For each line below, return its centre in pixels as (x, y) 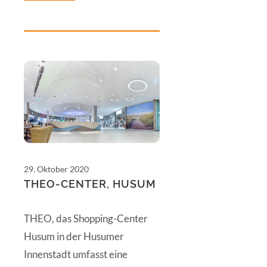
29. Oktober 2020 (56, 169)
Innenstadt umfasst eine (76, 254)
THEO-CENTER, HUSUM (90, 184)
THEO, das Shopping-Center (86, 218)
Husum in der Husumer (74, 236)
